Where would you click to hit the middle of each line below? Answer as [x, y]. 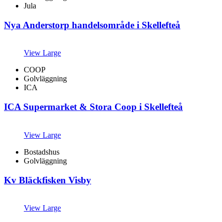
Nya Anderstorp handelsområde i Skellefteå [92, 25]
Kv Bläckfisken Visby [48, 180]
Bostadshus [42, 152]
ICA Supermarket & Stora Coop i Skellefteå [93, 107]
